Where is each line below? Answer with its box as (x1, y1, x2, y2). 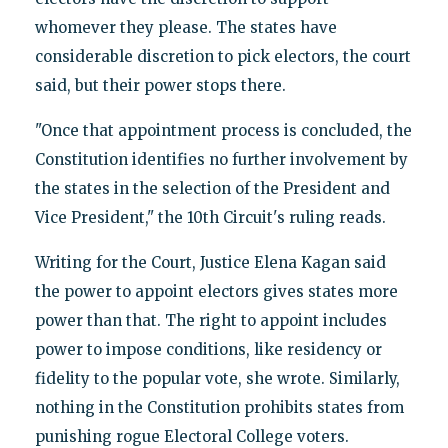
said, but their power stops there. (34, 76, 286, 96)
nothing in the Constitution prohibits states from (34, 398, 404, 418)
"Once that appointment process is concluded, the (34, 121, 412, 141)
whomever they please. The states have (34, 18, 337, 38)
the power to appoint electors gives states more (34, 282, 398, 302)
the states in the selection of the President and (34, 179, 390, 199)
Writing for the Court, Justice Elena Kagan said (34, 253, 386, 273)
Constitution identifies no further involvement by (34, 150, 408, 170)
